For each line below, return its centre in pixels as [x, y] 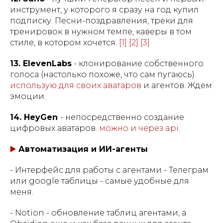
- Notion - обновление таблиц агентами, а [98, 213]
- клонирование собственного [138, 63]
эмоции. [28, 96]
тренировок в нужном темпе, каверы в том [101, 31]
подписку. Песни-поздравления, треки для [102, 20]
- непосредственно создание [122, 117]
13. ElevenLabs [41, 63]
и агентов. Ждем [177, 85]
